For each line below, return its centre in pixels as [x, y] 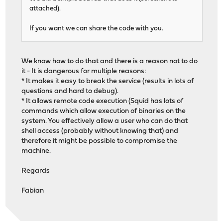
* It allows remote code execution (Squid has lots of [103, 101]
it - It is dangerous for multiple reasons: [84, 71]
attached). [45, 8]
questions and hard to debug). [70, 91]
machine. [36, 151]
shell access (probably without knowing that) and [100, 131]
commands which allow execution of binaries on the [104, 111]
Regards [36, 171]
